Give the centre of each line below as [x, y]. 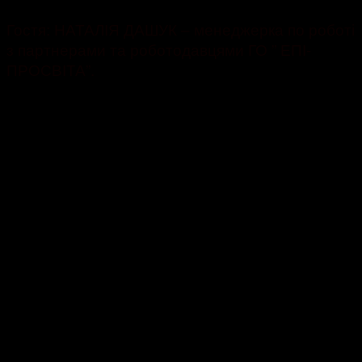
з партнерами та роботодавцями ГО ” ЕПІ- [159, 49]
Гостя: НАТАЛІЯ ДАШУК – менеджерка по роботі [181, 29]
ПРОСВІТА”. [51, 69]
